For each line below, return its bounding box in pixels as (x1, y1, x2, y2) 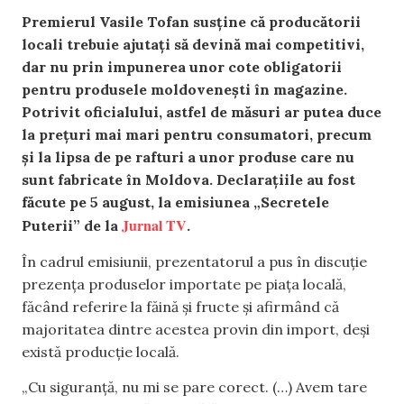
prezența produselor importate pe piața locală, (22, 274, 346, 293)
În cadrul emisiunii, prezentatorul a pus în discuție (22, 252, 367, 271)
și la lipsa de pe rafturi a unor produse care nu (22, 148, 354, 167)
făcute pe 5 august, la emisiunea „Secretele (22, 193, 329, 212)
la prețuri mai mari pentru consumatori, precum (22, 125, 372, 144)
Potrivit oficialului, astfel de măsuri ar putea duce (22, 103, 381, 122)
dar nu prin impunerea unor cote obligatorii (22, 58, 342, 77)
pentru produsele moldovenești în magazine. (22, 80, 347, 99)
